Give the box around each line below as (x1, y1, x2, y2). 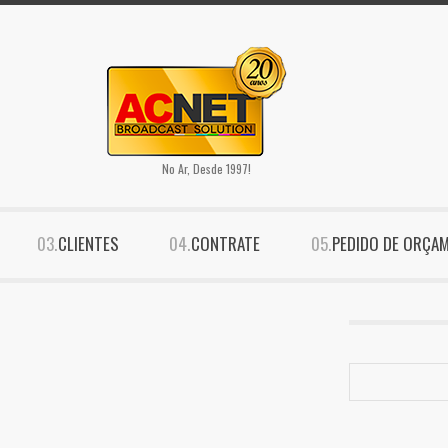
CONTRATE (191, 231, 260, 257)
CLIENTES (58, 231, 119, 257)
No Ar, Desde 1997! (162, 160, 251, 177)
